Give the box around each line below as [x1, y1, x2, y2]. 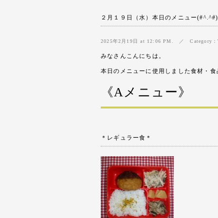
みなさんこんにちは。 [101, 53, 165, 59]
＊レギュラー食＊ [101, 134, 152, 141]
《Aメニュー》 [101, 85, 192, 99]
